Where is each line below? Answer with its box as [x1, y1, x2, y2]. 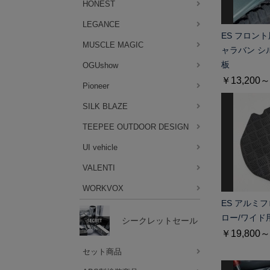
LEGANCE [83, 20, 120, 29]
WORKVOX [83, 184, 124, 193]
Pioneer [83, 81, 109, 90]
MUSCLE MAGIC [83, 40, 143, 49]
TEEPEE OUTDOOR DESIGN [83, 122, 189, 131]
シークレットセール [122, 215, 198, 225]
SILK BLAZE [83, 102, 128, 111]
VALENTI [83, 163, 115, 172]
